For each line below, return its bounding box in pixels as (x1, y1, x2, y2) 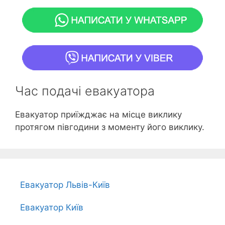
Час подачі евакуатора (15, 83, 155, 98)
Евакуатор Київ (20, 202, 83, 212)
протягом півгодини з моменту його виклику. (15, 122, 204, 132)
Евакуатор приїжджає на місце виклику (15, 109, 182, 120)
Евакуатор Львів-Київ (20, 179, 110, 190)
